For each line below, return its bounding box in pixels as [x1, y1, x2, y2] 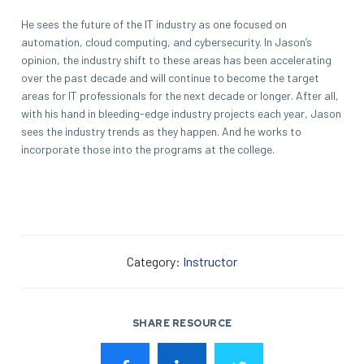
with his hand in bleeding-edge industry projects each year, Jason [21, 106, 341, 120]
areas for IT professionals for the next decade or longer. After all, [21, 88, 339, 102]
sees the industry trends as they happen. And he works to [21, 123, 301, 138]
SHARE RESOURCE [132, 316, 232, 330]
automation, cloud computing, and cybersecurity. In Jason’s [21, 34, 312, 49]
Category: [127, 253, 183, 269]
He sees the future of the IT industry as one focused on [21, 16, 287, 31]
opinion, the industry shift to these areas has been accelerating [21, 52, 331, 67]
